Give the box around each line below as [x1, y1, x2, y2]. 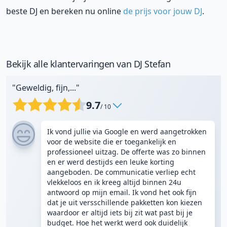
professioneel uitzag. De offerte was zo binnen [47, 147, 206, 157]
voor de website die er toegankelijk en [47, 137, 176, 146]
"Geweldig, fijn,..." [12, 82, 80, 93]
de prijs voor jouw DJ [123, 6, 202, 17]
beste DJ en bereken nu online [6, 6, 123, 17]
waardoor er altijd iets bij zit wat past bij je [47, 208, 193, 217]
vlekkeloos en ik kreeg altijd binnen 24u [47, 177, 181, 187]
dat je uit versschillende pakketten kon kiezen [47, 198, 202, 207]
